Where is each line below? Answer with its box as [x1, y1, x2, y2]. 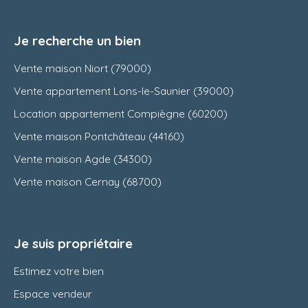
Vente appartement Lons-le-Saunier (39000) [14, 84, 234, 98]
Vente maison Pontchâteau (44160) [14, 129, 184, 144]
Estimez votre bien [14, 264, 104, 278]
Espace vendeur [14, 287, 92, 301]
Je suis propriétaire [14, 235, 133, 252]
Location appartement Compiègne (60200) [14, 107, 228, 121]
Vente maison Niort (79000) [14, 61, 151, 76]
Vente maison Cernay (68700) [14, 175, 162, 189]
